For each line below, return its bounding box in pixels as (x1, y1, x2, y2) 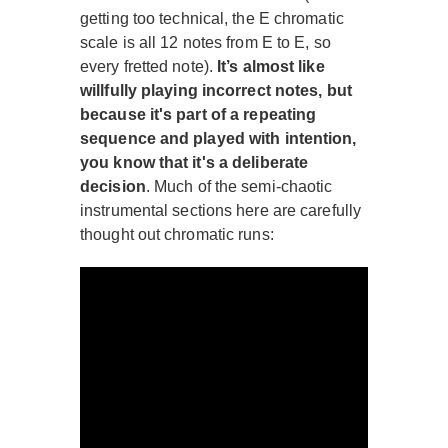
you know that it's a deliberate (80, 154, 309, 172)
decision (80, 178, 146, 196)
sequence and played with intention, (80, 130, 357, 148)
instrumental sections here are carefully (80, 202, 362, 220)
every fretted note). (80, 58, 213, 76)
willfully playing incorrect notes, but (80, 82, 352, 100)
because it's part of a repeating (80, 106, 317, 124)
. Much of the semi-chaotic (145, 178, 333, 196)
